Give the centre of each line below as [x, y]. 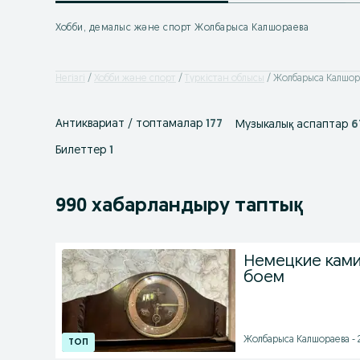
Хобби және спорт [135, 78]
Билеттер [81, 151]
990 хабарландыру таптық [179, 207]
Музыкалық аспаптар [292, 125]
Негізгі [70, 78]
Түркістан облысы [225, 78]
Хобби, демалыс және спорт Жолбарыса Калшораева [182, 28]
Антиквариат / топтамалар [129, 124]
